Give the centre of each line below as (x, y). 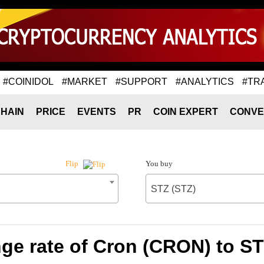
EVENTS (97, 112)
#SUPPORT (141, 81)
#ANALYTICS (205, 81)
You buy (159, 164)
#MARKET (85, 81)
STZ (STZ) (173, 189)
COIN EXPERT (186, 112)
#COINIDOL (28, 81)
